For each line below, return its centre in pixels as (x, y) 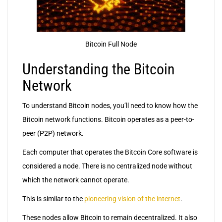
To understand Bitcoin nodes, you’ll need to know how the (110, 106)
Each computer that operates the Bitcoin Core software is (110, 152)
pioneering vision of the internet (132, 199)
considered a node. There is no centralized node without (107, 166)
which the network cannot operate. (76, 180)
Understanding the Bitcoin (99, 69)
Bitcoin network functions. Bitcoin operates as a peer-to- (108, 120)
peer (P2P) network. (53, 134)
